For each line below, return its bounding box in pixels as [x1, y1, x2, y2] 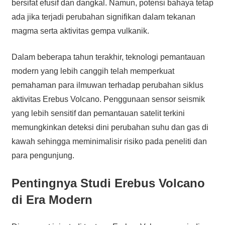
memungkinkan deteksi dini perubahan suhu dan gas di [11, 123, 208, 132]
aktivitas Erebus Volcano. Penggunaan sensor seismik [11, 94, 205, 103]
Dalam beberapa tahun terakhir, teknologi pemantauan [11, 52, 205, 61]
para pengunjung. [11, 151, 74, 160]
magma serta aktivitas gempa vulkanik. [11, 26, 149, 35]
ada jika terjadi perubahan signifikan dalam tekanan [11, 12, 195, 21]
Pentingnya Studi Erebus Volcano [11, 176, 205, 190]
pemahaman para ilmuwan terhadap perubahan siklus [11, 80, 203, 89]
